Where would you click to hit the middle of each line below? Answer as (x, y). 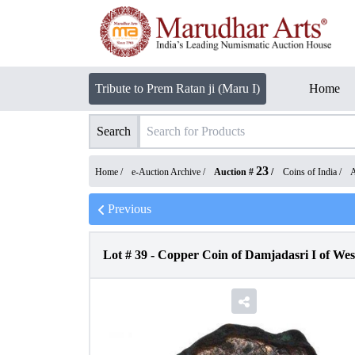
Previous (130, 209)
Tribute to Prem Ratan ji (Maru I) (177, 88)
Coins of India (310, 172)
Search (114, 131)
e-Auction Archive (166, 172)
